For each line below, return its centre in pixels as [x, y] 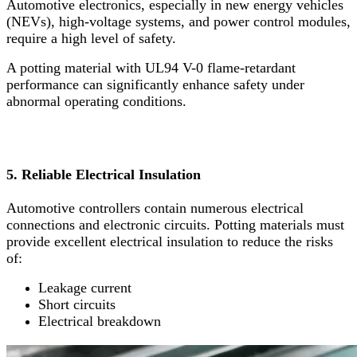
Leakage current [85, 288]
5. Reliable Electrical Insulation [104, 175]
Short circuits [77, 305]
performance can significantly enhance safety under [155, 84]
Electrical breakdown [100, 322]
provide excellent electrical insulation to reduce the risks [170, 242]
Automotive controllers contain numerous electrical [155, 208]
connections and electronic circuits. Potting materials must [175, 225]
